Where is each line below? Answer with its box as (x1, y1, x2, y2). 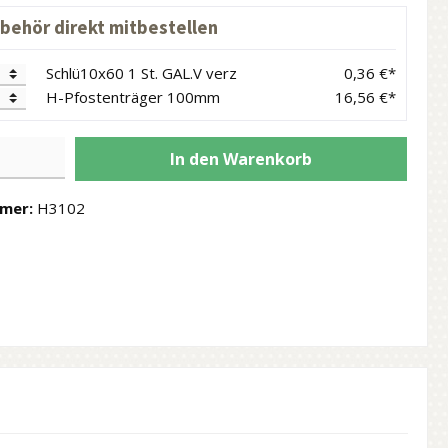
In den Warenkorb (170, 147, 313, 170)
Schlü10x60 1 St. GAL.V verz (45, 62, 237, 83)
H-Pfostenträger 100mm (45, 86, 220, 107)
